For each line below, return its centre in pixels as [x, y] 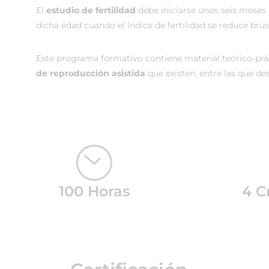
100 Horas [94, 191]
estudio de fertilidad [92, 10]
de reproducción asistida [92, 73]
